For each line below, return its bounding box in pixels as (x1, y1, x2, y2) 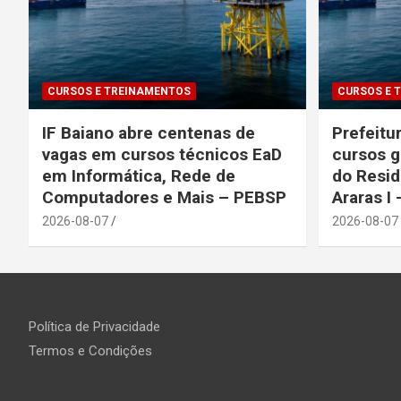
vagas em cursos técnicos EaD (42, 143, 282, 165)
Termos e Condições (29, 342, 152, 359)
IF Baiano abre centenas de (42, 122, 255, 143)
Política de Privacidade (29, 318, 160, 335)
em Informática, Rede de (42, 165, 235, 186)
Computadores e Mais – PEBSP (42, 186, 291, 208)
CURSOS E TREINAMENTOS (47, 84, 191, 98)
